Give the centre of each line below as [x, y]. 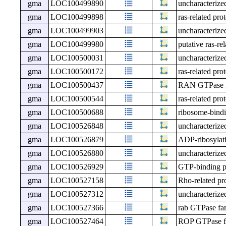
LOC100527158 [77, 181]
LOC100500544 [77, 99]
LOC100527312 [77, 194]
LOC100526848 [77, 126]
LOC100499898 [77, 17]
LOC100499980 [77, 44]
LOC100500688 [77, 112]
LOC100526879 [77, 140]
